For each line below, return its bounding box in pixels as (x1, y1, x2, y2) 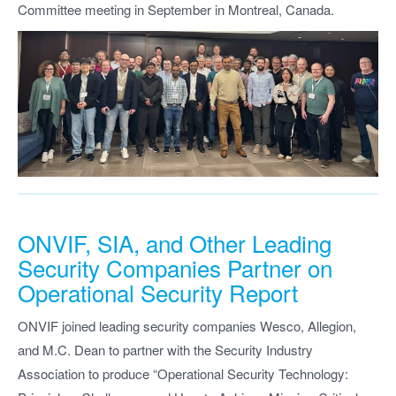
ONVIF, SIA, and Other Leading (18, 225, 331, 259)
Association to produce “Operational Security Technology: (18, 364, 348, 384)
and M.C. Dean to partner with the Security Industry (18, 340, 313, 360)
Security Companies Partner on (18, 250, 332, 284)
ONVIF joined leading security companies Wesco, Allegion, (18, 316, 356, 336)
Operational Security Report (18, 275, 298, 308)
